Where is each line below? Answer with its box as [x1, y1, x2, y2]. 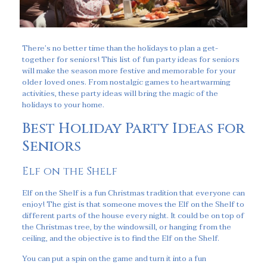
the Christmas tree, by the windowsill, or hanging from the [21, 220, 231, 234]
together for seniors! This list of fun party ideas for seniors [21, 52, 240, 66]
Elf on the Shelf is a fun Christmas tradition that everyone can [21, 186, 245, 200]
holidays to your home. [21, 98, 104, 111]
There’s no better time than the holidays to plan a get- [21, 41, 218, 55]
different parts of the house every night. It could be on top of [21, 209, 244, 222]
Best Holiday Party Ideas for [21, 119, 245, 138]
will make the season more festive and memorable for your [21, 64, 236, 77]
